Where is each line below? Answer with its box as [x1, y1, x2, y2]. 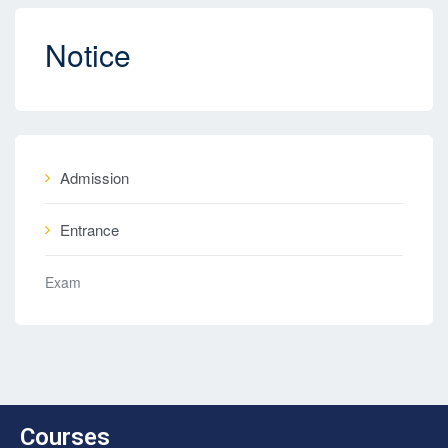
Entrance [60, 219, 119, 240]
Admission [60, 167, 129, 188]
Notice [45, 33, 131, 76]
